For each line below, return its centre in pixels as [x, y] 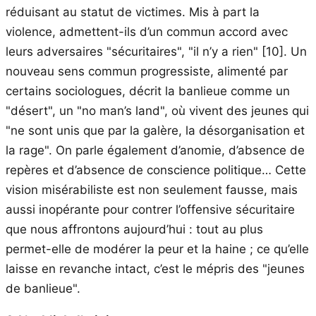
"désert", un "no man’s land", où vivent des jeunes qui [157, 110]
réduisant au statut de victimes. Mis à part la [133, 12]
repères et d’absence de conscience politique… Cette [156, 170]
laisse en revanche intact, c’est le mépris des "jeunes [155, 268]
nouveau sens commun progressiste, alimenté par [147, 71]
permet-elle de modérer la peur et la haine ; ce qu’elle [157, 249]
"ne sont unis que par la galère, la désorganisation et [155, 130]
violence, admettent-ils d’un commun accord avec [147, 31]
